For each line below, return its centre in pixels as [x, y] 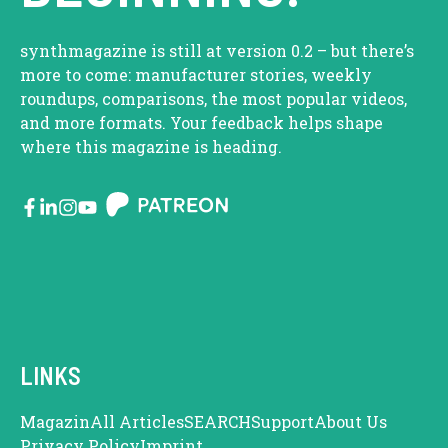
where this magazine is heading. [151, 147]
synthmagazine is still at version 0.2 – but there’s [217, 51]
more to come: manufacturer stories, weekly [196, 75]
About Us [350, 421]
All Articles [137, 421]
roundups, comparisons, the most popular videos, [213, 99]
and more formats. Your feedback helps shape [201, 123]
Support [282, 421]
